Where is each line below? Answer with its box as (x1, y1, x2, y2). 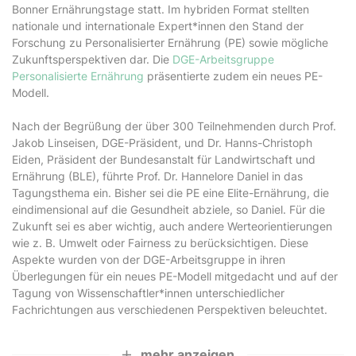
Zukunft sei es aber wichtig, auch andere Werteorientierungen (12, 219, 332, 234)
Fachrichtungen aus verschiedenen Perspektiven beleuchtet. (12, 303, 327, 317)
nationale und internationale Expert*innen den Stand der (12, 19, 304, 33)
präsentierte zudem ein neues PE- (144, 69, 323, 83)
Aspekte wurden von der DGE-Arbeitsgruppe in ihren (12, 253, 285, 267)
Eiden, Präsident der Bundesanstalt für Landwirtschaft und (12, 153, 315, 167)
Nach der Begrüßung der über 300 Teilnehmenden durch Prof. (12, 119, 336, 133)
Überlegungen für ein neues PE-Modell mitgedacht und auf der (12, 269, 338, 284)
